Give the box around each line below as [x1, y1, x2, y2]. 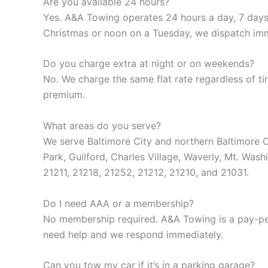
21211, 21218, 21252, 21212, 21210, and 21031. [43, 166, 249, 178]
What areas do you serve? [43, 119, 161, 132]
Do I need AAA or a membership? [43, 197, 194, 209]
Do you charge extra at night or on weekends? [43, 57, 254, 70]
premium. [43, 89, 85, 101]
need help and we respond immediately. [43, 228, 223, 240]
